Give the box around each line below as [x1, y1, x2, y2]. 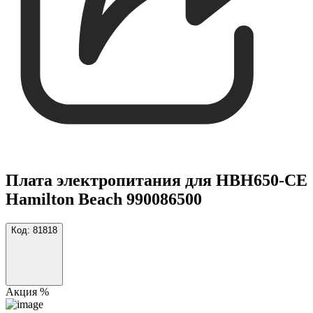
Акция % [6, 285, 49, 298]
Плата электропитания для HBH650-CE [6, 170, 307, 189]
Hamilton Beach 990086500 [6, 189, 202, 208]
